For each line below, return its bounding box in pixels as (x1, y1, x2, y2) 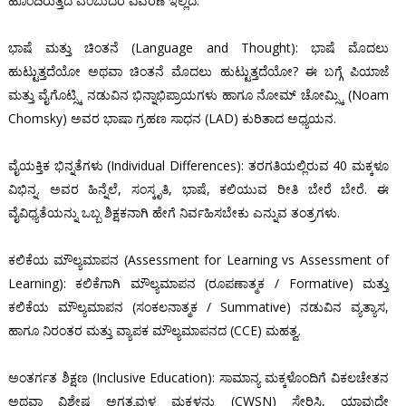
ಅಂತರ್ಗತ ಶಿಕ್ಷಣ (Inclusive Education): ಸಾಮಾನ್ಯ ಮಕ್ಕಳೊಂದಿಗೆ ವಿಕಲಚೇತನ (7, 369, 390, 387)
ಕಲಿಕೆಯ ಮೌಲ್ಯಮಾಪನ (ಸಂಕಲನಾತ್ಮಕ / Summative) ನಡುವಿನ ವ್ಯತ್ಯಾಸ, (7, 298, 390, 316)
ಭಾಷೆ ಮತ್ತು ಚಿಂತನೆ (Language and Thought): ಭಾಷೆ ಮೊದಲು (7, 39, 390, 57)
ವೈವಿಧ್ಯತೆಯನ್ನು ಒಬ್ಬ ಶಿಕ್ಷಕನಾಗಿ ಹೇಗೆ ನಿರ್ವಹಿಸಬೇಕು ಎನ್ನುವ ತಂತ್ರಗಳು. (7, 204, 340, 222)
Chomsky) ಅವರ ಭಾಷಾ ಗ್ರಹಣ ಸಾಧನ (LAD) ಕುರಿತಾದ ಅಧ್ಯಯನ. (7, 110, 336, 128)
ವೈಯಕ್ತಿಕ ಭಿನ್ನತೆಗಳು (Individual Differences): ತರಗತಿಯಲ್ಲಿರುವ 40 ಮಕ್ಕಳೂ (7, 157, 390, 175)
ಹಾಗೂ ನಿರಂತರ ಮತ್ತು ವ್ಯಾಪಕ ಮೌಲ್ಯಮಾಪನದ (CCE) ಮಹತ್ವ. (7, 322, 301, 340)
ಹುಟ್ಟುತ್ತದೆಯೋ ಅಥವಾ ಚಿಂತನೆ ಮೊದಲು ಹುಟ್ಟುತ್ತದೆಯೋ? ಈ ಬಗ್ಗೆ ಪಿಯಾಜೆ (7, 63, 390, 81)
